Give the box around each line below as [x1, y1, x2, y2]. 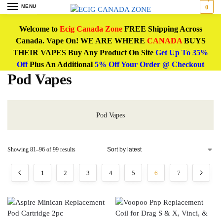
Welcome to [19, 25, 60, 33]
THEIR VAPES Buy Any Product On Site [13, 48, 155, 57]
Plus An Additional [30, 60, 93, 69]
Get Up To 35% [155, 48, 208, 57]
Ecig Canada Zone [59, 25, 122, 33]
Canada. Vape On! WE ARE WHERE [15, 37, 147, 45]
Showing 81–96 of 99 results [7, 146, 75, 153]
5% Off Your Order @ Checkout [93, 60, 204, 69]
